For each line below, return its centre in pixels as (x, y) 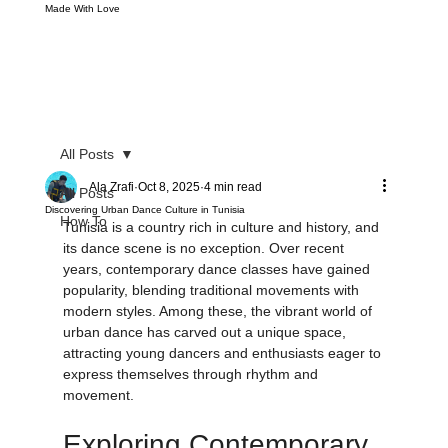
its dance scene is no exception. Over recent (205, 270)
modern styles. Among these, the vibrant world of (219, 333)
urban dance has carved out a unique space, (206, 354)
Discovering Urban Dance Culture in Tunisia (144, 232)
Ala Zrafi (111, 209)
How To (83, 243)
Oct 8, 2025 (168, 209)
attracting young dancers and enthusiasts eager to (223, 375)
